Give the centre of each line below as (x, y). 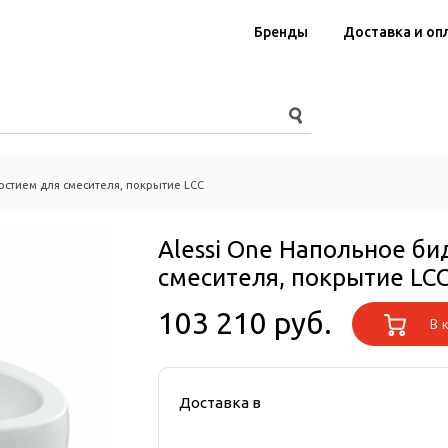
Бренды (281, 32)
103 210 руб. (245, 322)
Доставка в (220, 402)
